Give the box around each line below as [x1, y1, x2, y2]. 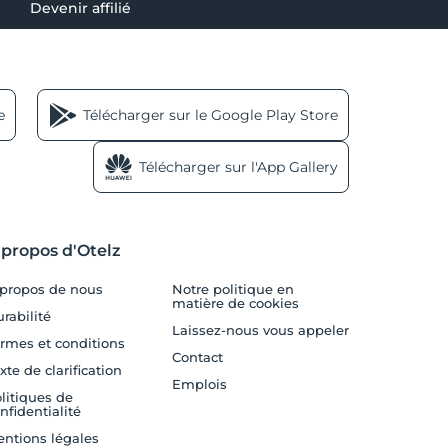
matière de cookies [172, 294, 300, 311]
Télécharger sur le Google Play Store [83, 105, 339, 124]
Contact [172, 348, 224, 365]
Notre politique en [172, 280, 295, 297]
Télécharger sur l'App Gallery [139, 157, 339, 176]
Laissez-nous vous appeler [172, 321, 350, 338]
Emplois [172, 375, 228, 392]
